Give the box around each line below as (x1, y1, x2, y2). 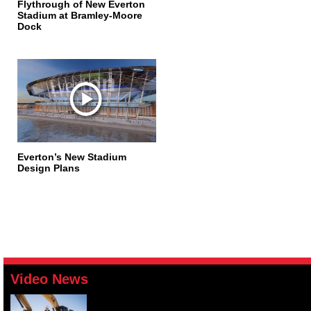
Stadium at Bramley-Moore (17, 10, 142, 21)
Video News (10, 271, 88, 287)
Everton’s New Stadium (17, 151, 126, 162)
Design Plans (17, 162, 80, 174)
